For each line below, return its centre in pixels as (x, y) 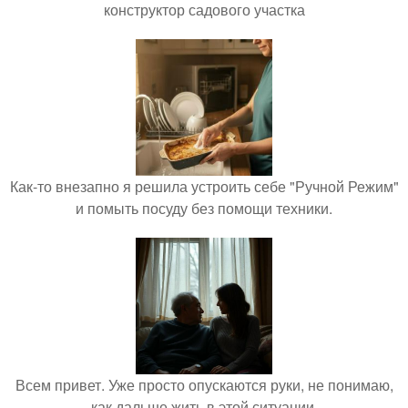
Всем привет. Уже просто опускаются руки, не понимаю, (204, 385)
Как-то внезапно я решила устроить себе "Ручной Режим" (204, 187)
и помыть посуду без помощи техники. (204, 209)
